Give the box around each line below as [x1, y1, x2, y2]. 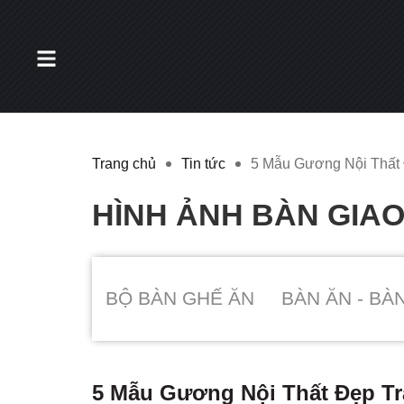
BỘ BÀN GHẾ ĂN [106, 288, 254, 308]
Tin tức [181, 156, 225, 171]
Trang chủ [92, 156, 156, 171]
